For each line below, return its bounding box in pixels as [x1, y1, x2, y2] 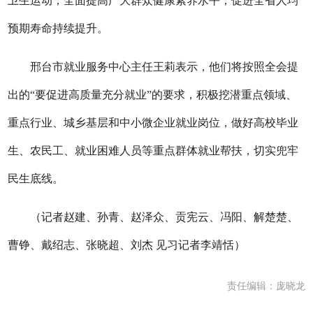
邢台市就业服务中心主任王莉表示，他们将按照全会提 [8, 61, 299, 73]
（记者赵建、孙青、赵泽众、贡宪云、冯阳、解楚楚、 [8, 211, 299, 223]
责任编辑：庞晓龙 [226, 281, 305, 291]
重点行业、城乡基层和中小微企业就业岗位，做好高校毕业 [8, 117, 299, 129]
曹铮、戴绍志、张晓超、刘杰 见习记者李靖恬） [8, 239, 246, 251]
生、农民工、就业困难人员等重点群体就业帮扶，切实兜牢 [8, 145, 299, 156]
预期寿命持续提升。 [8, 22, 109, 34]
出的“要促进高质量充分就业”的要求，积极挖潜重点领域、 [8, 89, 298, 101]
